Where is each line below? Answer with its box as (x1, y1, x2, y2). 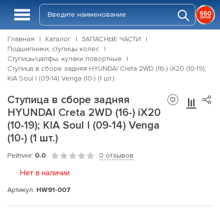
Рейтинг (7, 151, 35, 160)
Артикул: (7, 185, 36, 194)
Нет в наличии (20, 168, 70, 178)
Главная (7, 35, 34, 43)
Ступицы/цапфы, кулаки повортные (7, 55, 122, 63)
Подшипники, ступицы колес (7, 45, 99, 53)
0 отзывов (99, 151, 134, 160)
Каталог (45, 35, 71, 43)
